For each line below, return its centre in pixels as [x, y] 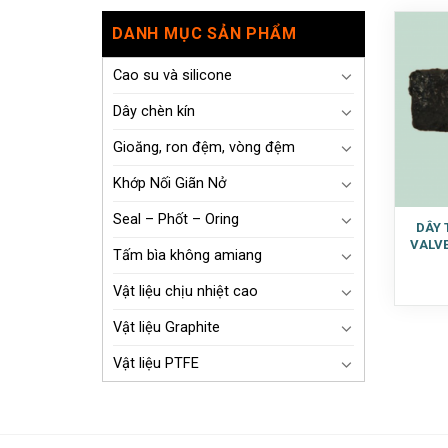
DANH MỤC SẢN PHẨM [204, 33]
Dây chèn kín [154, 111]
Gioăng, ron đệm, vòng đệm [204, 147]
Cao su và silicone [172, 75]
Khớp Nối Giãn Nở [169, 183]
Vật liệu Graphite [166, 327]
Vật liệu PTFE [156, 363]
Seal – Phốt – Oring [176, 219]
